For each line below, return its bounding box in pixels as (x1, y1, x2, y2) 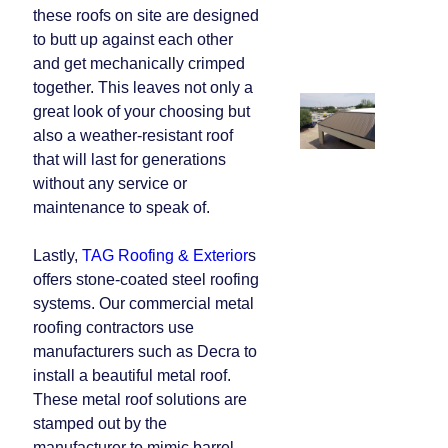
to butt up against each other (33, 31, 233, 48)
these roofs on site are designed (33, 7, 259, 24)
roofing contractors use (33, 319, 194, 336)
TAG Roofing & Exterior (82, 247, 248, 264)
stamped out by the (33, 415, 167, 432)
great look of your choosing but (33, 103, 250, 120)
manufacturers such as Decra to (33, 343, 257, 360)
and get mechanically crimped (33, 55, 245, 72)
